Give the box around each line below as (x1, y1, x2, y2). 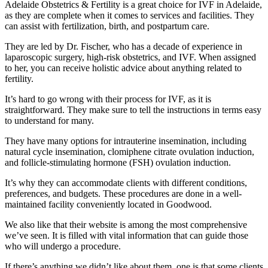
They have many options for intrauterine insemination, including (5, 136, 246, 147)
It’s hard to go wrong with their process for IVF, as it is (5, 94, 211, 105)
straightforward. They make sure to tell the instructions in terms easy (5, 105, 261, 115)
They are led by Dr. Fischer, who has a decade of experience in (5, 41, 242, 52)
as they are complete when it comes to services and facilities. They (5, 10, 254, 21)
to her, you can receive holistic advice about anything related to (5, 63, 242, 74)
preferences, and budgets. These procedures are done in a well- (5, 188, 242, 199)
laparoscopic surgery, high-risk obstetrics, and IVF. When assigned (5, 52, 256, 63)
